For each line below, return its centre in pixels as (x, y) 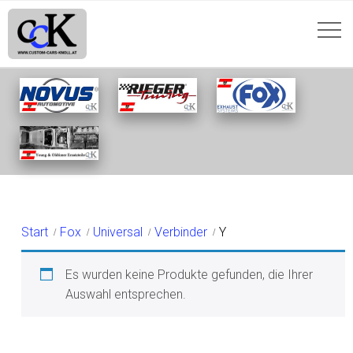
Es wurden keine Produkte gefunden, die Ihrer (190, 275)
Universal (118, 232)
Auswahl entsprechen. (126, 294)
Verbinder (181, 232)
